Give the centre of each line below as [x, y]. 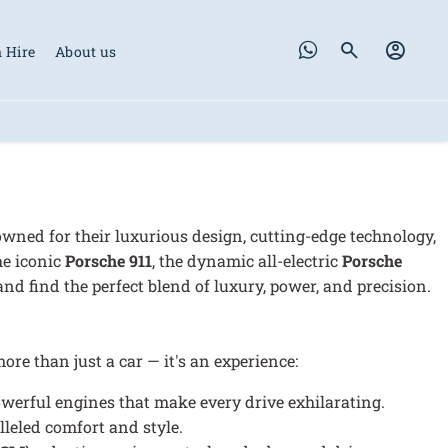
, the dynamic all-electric [247, 260]
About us [86, 51]
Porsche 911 [108, 260]
